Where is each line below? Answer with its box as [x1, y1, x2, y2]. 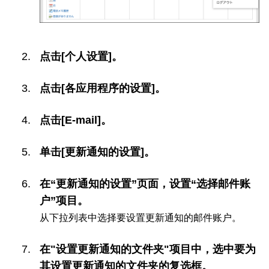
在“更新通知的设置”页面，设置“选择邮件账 [40, 178, 250, 190]
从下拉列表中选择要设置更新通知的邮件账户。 [40, 212, 241, 223]
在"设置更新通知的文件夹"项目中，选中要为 [40, 243, 256, 256]
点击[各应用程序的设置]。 [40, 82, 166, 95]
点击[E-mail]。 [40, 114, 112, 127]
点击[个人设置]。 [40, 50, 122, 63]
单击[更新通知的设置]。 [40, 146, 155, 159]
